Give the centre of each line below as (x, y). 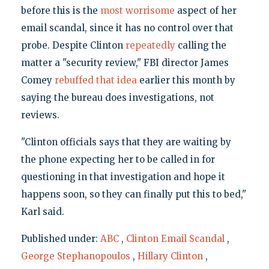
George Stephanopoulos (75, 256)
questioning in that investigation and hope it (123, 177)
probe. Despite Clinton (73, 46)
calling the (201, 46)
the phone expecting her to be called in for (118, 160)
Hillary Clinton (170, 256)
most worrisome (137, 11)
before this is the (60, 11)
